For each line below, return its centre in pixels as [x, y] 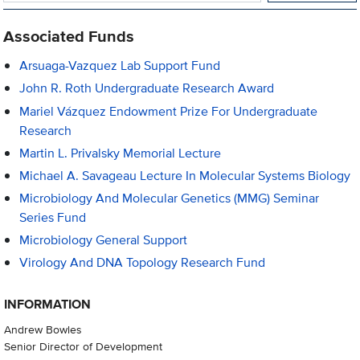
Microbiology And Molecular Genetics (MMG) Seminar [170, 198]
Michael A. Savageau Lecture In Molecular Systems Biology [185, 175]
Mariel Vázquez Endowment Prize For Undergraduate [169, 111]
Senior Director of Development [83, 346]
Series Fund [53, 218]
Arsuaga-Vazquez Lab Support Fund [120, 66]
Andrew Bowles [43, 329]
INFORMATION [47, 304]
